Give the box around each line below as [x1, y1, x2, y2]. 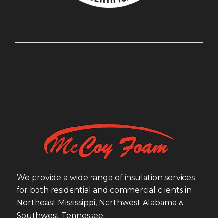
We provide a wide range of [16, 173, 125, 182]
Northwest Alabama [98, 198, 177, 208]
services [162, 173, 195, 182]
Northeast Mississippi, [16, 198, 99, 208]
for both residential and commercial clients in [16, 185, 192, 195]
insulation [124, 173, 163, 182]
